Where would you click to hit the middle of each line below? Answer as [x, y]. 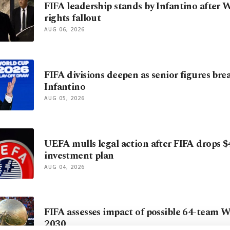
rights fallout [73, 18]
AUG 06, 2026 [65, 29]
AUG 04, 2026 [65, 167]
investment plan [79, 156]
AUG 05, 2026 [65, 98]
